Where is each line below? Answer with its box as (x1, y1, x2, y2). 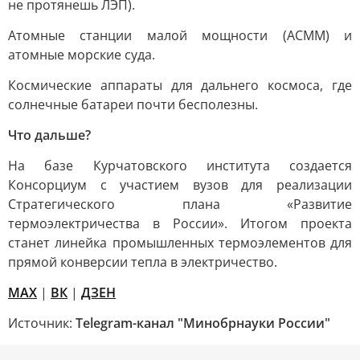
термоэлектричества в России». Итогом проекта (8, 215, 352, 232)
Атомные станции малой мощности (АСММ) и (8, 27, 352, 44)
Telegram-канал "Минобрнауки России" (76, 314, 330, 332)
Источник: (8, 314, 76, 332)
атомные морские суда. (8, 46, 155, 63)
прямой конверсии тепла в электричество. (8, 253, 277, 271)
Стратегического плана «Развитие (8, 195, 352, 213)
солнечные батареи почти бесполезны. (8, 96, 258, 113)
